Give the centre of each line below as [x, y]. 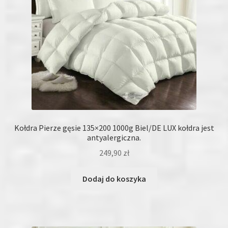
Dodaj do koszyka [114, 179]
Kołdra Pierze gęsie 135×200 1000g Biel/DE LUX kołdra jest [114, 127]
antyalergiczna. [114, 137]
